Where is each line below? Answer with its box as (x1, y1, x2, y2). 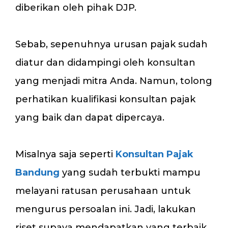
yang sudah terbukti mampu (60, 166, 201, 178)
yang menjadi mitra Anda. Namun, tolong (15, 75, 212, 87)
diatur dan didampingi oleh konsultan (15, 56, 195, 68)
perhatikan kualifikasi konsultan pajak (15, 93, 195, 105)
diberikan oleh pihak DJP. (15, 2, 136, 13)
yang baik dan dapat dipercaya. (15, 111, 164, 123)
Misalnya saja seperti (15, 148, 116, 160)
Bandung (15, 166, 60, 178)
